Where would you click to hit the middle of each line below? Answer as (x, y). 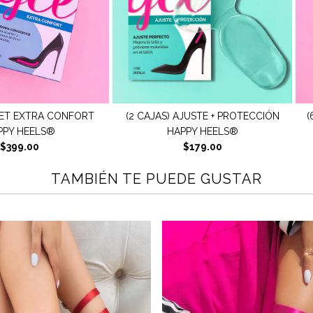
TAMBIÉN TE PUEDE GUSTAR (156, 179)
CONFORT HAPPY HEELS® (212, 132)
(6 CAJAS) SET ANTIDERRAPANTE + (212, 116)
